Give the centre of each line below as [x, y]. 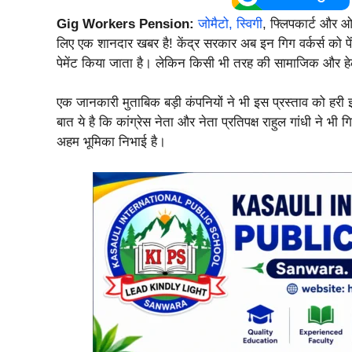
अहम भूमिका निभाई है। [111, 142]
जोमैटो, [215, 24]
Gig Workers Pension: [125, 24]
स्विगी [249, 24]
